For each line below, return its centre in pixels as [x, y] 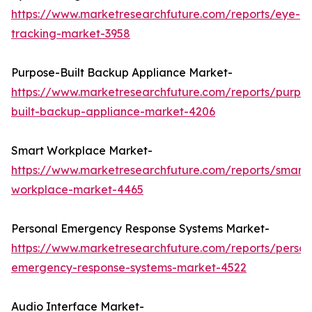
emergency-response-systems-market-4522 [129, 268]
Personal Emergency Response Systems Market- [140, 229]
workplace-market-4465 [77, 190]
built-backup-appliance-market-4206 [113, 112]
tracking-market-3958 [71, 34]
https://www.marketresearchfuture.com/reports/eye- [156, 14]
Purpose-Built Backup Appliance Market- [122, 73]
